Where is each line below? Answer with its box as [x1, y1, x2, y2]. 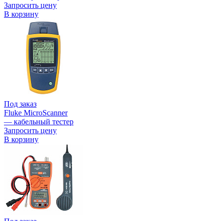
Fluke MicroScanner [4, 109, 68, 117]
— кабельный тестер [4, 117, 74, 126]
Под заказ [4, 100, 37, 109]
